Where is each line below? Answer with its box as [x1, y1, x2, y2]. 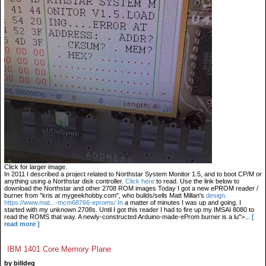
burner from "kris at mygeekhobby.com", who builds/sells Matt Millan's [4, 192, 206, 199]
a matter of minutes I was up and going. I [123, 199, 241, 206]
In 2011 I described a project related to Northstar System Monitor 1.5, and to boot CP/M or [4, 170, 262, 178]
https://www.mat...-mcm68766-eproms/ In [4, 199, 123, 206]
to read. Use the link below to [154, 178, 239, 185]
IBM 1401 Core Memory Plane [7, 245, 111, 254]
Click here [125, 178, 154, 185]
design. [206, 192, 227, 199]
